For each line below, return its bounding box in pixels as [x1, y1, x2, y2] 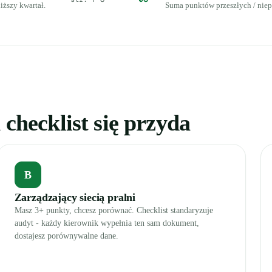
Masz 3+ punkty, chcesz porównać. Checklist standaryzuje [14, 206, 213, 215]
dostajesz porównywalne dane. [14, 231, 118, 240]
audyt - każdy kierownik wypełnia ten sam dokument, [14, 219, 199, 228]
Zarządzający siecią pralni [14, 191, 135, 203]
